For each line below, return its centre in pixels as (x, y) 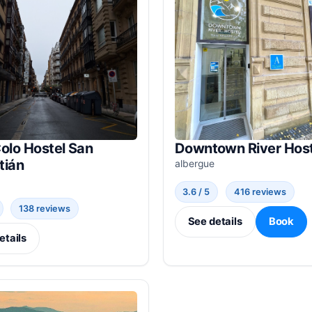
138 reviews (45, 208)
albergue (194, 163)
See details (215, 222)
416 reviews (260, 192)
